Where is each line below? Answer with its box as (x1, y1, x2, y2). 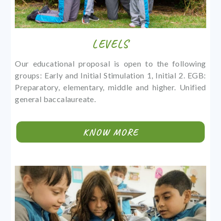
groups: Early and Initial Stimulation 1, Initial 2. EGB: (15, 71, 206, 80)
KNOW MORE (82, 126, 139, 138)
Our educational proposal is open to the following (15, 59, 206, 69)
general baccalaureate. (15, 94, 96, 104)
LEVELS (92, 37, 129, 52)
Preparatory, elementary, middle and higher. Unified (15, 82, 206, 92)
